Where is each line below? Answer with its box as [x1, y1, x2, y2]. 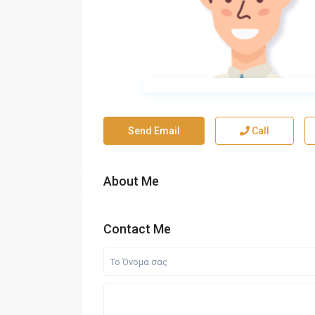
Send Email [128, 125, 180, 137]
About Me [103, 174, 159, 189]
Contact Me [103, 221, 171, 237]
